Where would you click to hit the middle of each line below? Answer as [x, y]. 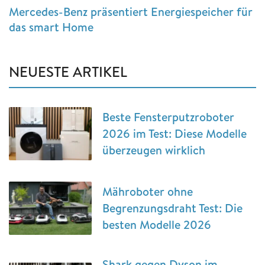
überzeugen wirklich [154, 150]
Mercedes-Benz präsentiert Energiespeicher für [131, 12]
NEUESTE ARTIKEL [68, 72]
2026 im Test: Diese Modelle [174, 134]
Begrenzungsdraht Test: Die [172, 208]
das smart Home [51, 27]
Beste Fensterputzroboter [168, 117]
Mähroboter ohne [148, 192]
